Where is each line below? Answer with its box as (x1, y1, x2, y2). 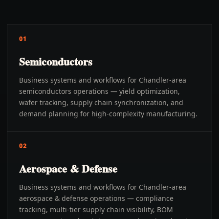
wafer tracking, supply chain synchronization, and (19, 98, 183, 107)
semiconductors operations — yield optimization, (19, 87, 180, 96)
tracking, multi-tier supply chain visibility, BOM (19, 205, 173, 214)
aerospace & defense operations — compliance (19, 194, 174, 203)
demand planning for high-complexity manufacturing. (19, 109, 197, 118)
